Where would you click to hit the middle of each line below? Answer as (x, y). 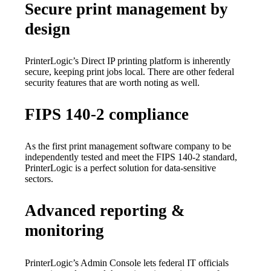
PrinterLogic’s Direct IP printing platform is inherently (128, 60)
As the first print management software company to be (128, 146)
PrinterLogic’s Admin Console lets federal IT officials (127, 263)
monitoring (65, 231)
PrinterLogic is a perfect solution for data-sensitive (121, 168)
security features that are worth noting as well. (113, 82)
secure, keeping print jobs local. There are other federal (130, 71)
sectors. (39, 179)
